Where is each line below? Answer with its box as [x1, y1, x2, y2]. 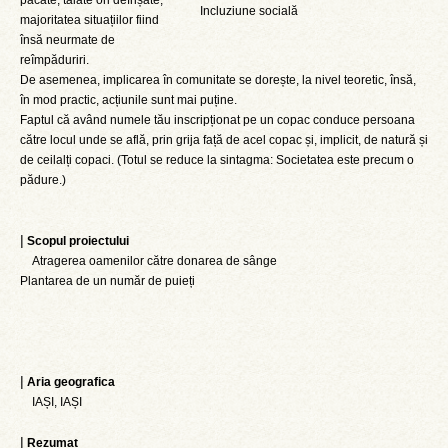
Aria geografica [27, 375, 115, 389]
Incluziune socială [188, 4, 298, 18]
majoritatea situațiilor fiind [20, 13, 159, 27]
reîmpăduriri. [20, 53, 89, 67]
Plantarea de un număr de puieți [20, 274, 195, 288]
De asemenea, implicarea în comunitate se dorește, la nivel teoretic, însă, [20, 73, 416, 87]
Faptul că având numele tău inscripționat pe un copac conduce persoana [20, 113, 415, 127]
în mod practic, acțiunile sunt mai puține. [20, 93, 237, 107]
